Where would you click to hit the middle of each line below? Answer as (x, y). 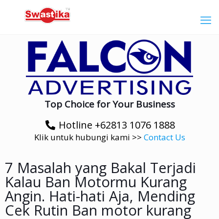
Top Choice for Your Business (109, 104)
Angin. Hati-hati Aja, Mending (100, 196)
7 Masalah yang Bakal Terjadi (100, 168)
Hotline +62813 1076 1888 (117, 125)
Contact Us (164, 137)
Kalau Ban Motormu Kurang (96, 182)
